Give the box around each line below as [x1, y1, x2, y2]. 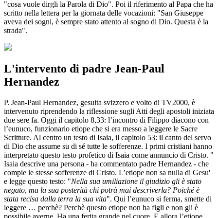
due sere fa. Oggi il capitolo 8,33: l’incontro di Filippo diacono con [4, 115, 209, 124]
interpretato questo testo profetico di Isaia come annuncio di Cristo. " [4, 150, 214, 159]
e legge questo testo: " [4, 177, 71, 185]
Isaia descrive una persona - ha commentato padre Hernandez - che [4, 159, 209, 168]
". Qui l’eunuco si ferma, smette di [107, 194, 212, 203]
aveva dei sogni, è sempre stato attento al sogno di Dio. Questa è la [4, 17, 208, 26]
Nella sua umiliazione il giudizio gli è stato [71, 177, 201, 185]
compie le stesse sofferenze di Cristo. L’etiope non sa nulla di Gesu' [4, 168, 210, 177]
